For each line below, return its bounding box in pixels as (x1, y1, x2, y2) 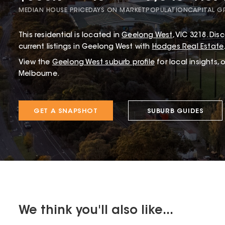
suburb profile (103, 59, 155, 66)
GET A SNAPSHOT (34, 107, 98, 115)
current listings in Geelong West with (19, 43, 152, 51)
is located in (72, 32, 120, 39)
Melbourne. (19, 70, 59, 78)
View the (19, 59, 50, 66)
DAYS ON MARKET (88, 7, 146, 14)
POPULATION (146, 7, 188, 14)
